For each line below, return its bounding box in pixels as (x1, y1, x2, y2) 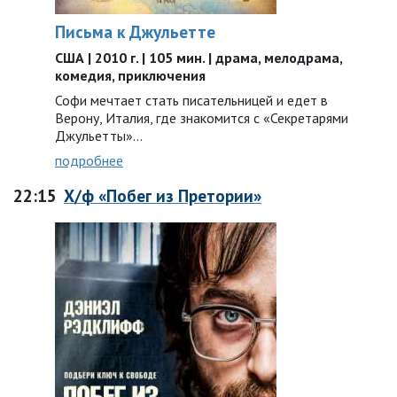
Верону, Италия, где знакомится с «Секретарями (55, 109, 348, 127)
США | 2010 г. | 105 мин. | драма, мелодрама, (55, 49, 342, 66)
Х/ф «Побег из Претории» (64, 184, 261, 206)
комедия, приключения (55, 66, 206, 84)
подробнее (55, 152, 123, 169)
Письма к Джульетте (55, 20, 215, 43)
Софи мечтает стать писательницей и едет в (55, 91, 328, 109)
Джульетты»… (55, 127, 143, 144)
